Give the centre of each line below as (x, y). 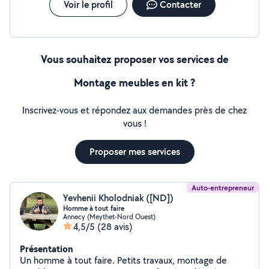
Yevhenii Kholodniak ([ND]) (118, 198)
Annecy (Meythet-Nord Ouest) (109, 216)
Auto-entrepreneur (223, 188)
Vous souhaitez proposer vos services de (134, 59)
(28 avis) (115, 227)
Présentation (47, 249)
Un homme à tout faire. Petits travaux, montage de (68, 260)
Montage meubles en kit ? (134, 83)
